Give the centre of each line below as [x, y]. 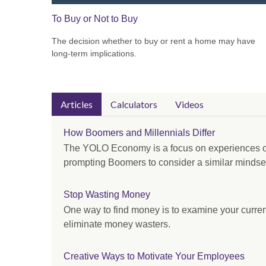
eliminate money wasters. [117, 224]
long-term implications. [94, 54]
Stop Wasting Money [107, 195]
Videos [189, 104]
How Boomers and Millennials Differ [139, 133]
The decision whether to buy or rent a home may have [153, 41]
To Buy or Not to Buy [95, 18]
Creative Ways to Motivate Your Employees [154, 256]
